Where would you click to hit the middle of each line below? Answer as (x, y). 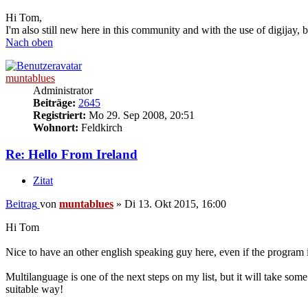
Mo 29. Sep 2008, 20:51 (140, 115)
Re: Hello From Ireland (71, 154)
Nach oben (29, 42)
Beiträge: (54, 102)
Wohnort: (56, 127)
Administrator (63, 90)
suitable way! (34, 289)
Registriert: (59, 115)
